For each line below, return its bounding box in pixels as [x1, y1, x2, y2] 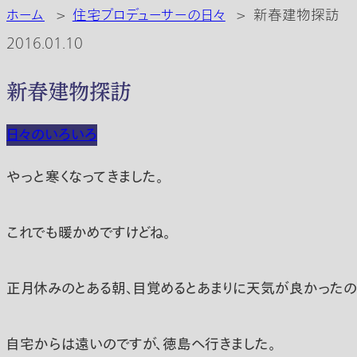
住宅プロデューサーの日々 [72, 6, 226, 26]
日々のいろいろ [6, 124, 97, 147]
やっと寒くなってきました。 [6, 166, 163, 188]
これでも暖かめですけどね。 [6, 222, 171, 244]
